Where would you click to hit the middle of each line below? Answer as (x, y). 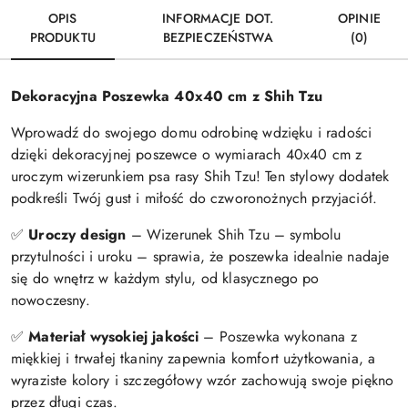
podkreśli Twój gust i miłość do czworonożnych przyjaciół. (194, 199)
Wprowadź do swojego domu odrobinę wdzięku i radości (192, 133)
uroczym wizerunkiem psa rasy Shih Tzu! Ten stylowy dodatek (200, 177)
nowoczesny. (51, 301)
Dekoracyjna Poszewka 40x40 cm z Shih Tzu (167, 97)
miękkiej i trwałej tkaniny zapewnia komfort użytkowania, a (194, 359)
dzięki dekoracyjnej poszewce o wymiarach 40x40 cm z (187, 155)
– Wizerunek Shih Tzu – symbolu (234, 235)
